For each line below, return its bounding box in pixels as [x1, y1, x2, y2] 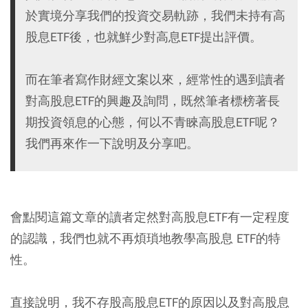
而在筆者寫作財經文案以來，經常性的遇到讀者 [25, 71, 285, 87]
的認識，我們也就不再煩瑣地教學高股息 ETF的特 [10, 230, 280, 246]
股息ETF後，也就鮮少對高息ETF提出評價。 [25, 28, 262, 45]
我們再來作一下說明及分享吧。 [25, 135, 199, 151]
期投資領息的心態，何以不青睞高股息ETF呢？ [25, 113, 280, 130]
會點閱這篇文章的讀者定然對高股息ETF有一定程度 [10, 208, 289, 225]
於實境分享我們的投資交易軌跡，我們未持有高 [25, 7, 285, 23]
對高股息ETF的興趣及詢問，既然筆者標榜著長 [25, 92, 280, 109]
